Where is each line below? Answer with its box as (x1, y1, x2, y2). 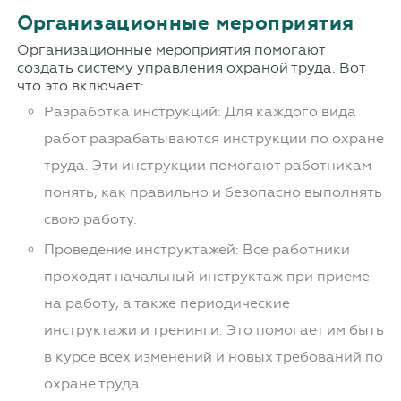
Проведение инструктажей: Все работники (43, 241, 350, 259)
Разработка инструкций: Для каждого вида (43, 103, 356, 121)
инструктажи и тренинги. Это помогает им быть (43, 321, 384, 339)
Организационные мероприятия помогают (16, 41, 325, 59)
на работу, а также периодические (43, 294, 290, 312)
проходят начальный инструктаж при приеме (43, 268, 370, 286)
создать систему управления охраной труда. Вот (16, 59, 365, 77)
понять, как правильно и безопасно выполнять (43, 183, 382, 201)
